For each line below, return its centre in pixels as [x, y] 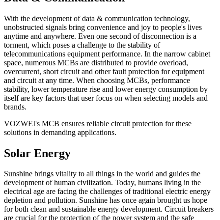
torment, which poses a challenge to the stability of [82, 45]
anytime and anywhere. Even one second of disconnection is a [100, 36]
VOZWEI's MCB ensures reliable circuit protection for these [98, 123]
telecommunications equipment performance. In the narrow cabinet [107, 54]
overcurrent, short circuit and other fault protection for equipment [104, 71]
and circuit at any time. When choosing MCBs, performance [97, 80]
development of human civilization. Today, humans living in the [102, 183]
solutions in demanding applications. [60, 132]
